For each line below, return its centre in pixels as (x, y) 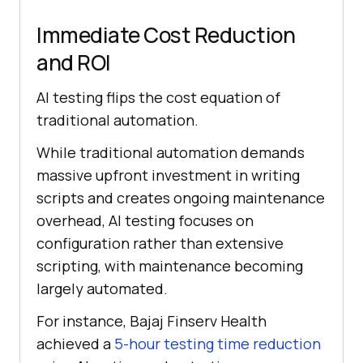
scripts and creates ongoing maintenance (181, 198)
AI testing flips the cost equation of (158, 97)
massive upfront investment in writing (168, 175)
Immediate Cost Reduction (166, 35)
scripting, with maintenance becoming (170, 266)
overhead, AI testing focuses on (145, 220)
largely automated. (102, 288)
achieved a (75, 344)
